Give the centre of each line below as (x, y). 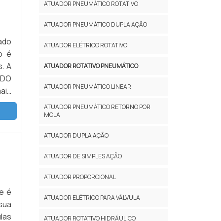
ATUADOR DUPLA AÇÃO (76, 135)
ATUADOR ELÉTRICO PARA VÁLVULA (92, 197)
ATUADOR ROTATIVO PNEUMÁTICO (91, 66)
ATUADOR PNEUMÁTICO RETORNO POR (97, 107)
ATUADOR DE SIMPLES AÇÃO (83, 156)
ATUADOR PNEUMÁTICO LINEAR (87, 86)
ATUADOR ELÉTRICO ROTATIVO (85, 45)
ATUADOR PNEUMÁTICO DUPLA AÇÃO (95, 24)
